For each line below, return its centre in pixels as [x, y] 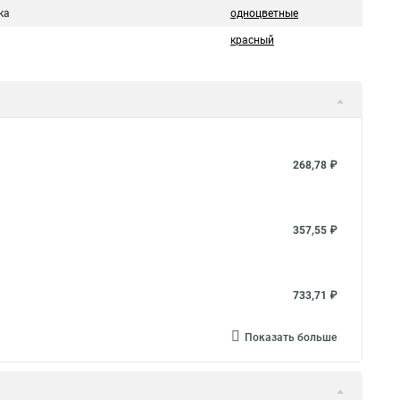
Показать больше [291, 337]
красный [252, 40]
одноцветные [264, 13]
